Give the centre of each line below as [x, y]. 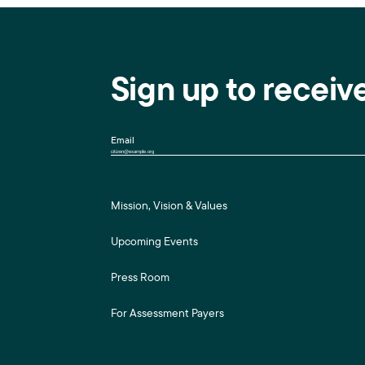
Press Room [140, 277]
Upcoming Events [154, 241]
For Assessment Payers [167, 313]
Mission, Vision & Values [169, 205]
